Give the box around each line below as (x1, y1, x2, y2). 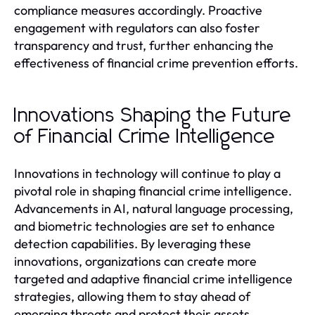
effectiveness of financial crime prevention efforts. (14, 54, 298, 71)
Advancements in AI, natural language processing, (14, 200, 293, 217)
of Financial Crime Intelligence (14, 127, 276, 147)
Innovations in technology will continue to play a (14, 165, 281, 181)
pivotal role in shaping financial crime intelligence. (14, 182, 292, 199)
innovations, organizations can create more (14, 252, 257, 269)
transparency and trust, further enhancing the (14, 37, 274, 53)
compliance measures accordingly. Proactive (14, 1, 262, 18)
